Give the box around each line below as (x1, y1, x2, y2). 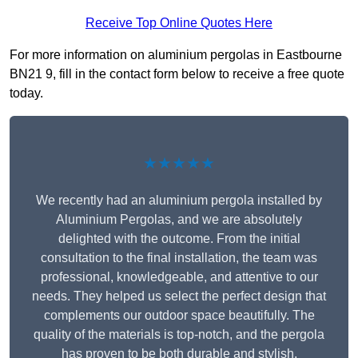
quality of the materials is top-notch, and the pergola (34, 328, 324, 342)
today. (10, 86, 43, 101)
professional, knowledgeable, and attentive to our (40, 270, 318, 284)
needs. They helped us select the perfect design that (32, 289, 326, 304)
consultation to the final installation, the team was (41, 251, 317, 265)
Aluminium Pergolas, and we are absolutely (56, 213, 302, 227)
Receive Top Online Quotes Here (86, 16, 272, 30)
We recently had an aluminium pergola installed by (36, 193, 322, 208)
